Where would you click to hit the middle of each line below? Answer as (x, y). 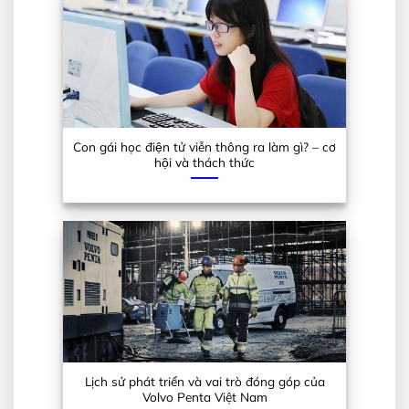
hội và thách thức (204, 163)
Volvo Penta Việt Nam (204, 397)
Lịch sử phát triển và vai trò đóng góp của (204, 382)
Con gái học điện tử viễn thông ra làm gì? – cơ (204, 147)
